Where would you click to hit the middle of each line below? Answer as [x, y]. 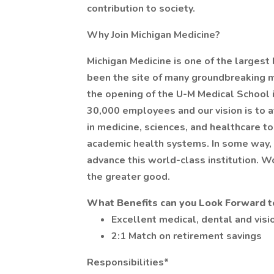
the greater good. [128, 177]
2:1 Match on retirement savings [187, 236]
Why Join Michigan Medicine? [154, 35]
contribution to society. [141, 9]
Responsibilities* [128, 262]
